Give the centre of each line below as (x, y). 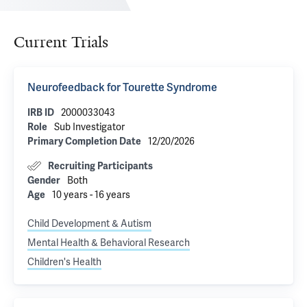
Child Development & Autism (89, 223)
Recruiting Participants (100, 166)
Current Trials (61, 42)
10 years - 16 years (91, 195)
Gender (44, 181)
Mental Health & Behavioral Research (109, 243)
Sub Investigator (89, 127)
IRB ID (41, 113)
